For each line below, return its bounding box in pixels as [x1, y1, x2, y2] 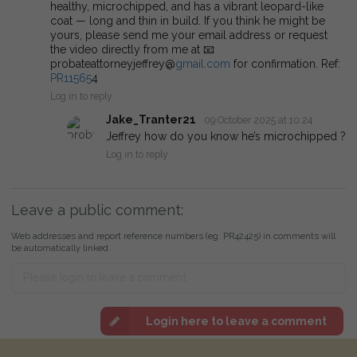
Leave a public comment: [11, 201, 183, 218]
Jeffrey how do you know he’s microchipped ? [106, 129, 346, 143]
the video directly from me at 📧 [50, 43, 214, 57]
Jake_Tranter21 [106, 113, 196, 127]
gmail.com [175, 57, 230, 71]
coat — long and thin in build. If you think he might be [50, 14, 325, 28]
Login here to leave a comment [145, 315, 327, 328]
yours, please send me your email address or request [50, 29, 328, 42]
